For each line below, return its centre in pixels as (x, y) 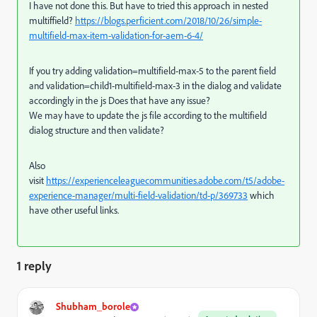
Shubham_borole (93, 306)
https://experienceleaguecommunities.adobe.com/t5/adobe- (165, 180)
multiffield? (52, 21)
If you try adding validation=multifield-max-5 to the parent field (152, 71)
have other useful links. (74, 210)
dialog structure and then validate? (97, 130)
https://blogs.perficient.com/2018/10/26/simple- (168, 21)
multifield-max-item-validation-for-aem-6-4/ (116, 35)
